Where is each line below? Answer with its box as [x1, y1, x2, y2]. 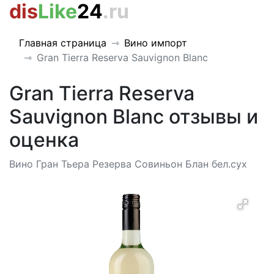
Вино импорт [124, 37, 187, 49]
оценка [9, 128, 79, 152]
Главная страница [19, 37, 106, 49]
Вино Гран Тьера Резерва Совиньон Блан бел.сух [9, 158, 247, 170]
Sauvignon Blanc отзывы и [9, 105, 258, 128]
